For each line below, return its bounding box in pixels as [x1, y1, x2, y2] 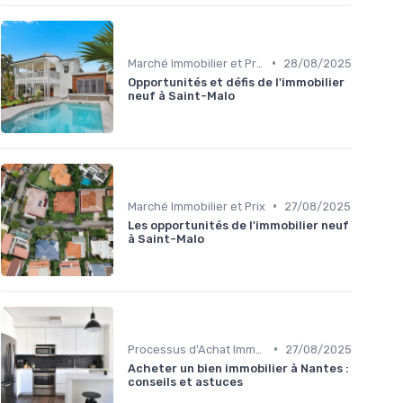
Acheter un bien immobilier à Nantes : [128, 361, 349, 375]
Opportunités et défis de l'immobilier [128, 75, 345, 89]
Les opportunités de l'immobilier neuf [128, 218, 349, 232]
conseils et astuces [128, 374, 243, 389]
